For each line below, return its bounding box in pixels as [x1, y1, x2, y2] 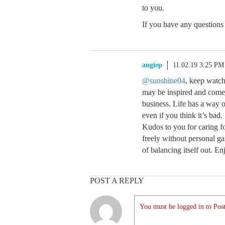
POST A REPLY [90, 176, 144, 185]
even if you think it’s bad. [142, 111, 222, 120]
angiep [142, 61, 162, 69]
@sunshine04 [142, 76, 185, 85]
